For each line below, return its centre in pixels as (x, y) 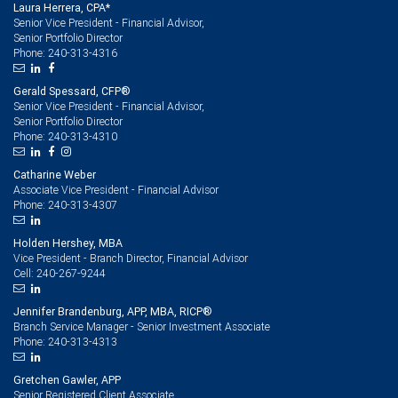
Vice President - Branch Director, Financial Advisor (131, 258)
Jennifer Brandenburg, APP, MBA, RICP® (113, 311)
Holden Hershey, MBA (68, 243)
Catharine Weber (55, 174)
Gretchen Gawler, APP (67, 379)
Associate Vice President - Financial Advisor (116, 189)
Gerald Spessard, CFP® (72, 91)
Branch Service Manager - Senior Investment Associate (142, 326)
